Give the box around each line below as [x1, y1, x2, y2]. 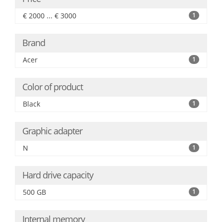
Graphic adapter [22, 125, 82, 137]
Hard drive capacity [22, 169, 93, 181]
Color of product [22, 81, 83, 93]
